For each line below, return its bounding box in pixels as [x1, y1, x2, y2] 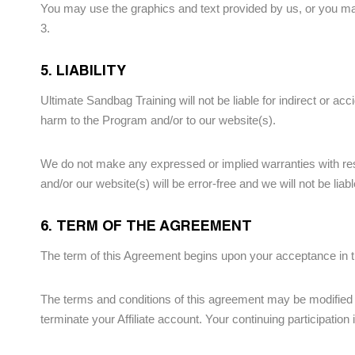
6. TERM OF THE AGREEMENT [40, 216, 252, 234]
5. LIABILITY [40, 61, 126, 78]
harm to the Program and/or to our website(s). [40, 113, 276, 127]
